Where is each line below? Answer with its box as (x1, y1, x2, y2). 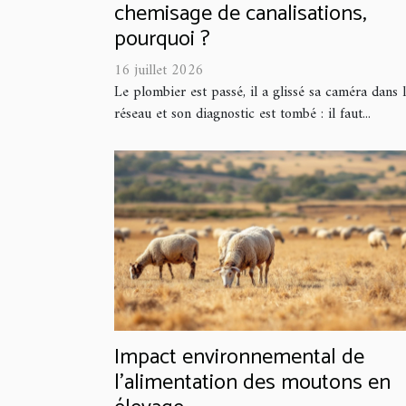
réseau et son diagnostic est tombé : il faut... (114, 101, 371, 128)
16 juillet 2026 (114, 58, 204, 84)
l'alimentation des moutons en (114, 364, 391, 401)
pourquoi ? (114, 22, 210, 58)
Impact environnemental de (114, 339, 364, 375)
